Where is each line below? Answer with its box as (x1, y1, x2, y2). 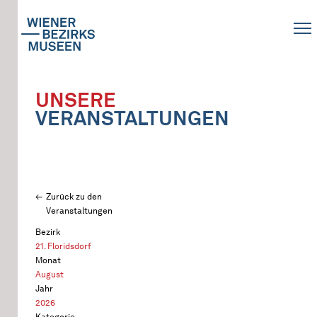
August (35, 269, 64, 279)
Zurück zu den (46, 191, 102, 202)
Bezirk (35, 226, 60, 237)
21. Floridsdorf (35, 241, 91, 251)
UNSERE (35, 88, 116, 112)
